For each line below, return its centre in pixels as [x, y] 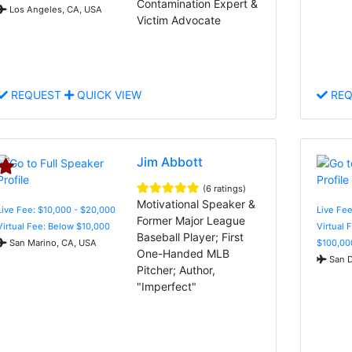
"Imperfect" [167, 286]
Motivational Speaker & [196, 203]
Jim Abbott [170, 161]
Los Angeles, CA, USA [55, 9]
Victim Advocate [179, 20]
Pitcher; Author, [176, 269]
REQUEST [36, 94]
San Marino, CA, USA [52, 242]
